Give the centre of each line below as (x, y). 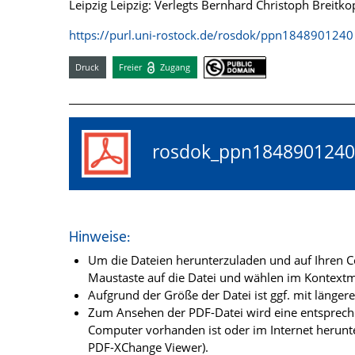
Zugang (174, 67)
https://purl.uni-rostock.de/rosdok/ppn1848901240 (211, 35)
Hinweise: (99, 238)
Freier (132, 67)
